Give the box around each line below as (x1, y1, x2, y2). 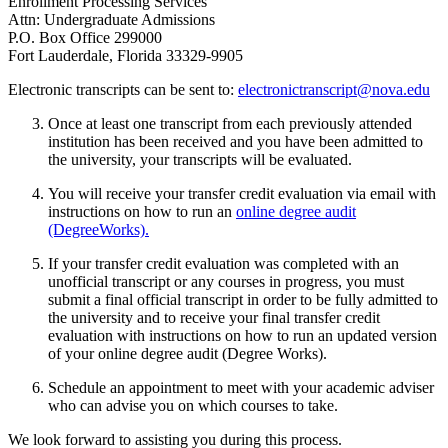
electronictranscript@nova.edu (238, 80, 430, 98)
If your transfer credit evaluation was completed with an (48, 254, 399, 272)
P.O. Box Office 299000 (8, 28, 162, 46)
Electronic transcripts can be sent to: (8, 80, 238, 98)
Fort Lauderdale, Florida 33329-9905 (8, 46, 243, 64)
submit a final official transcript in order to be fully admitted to (48, 290, 438, 308)
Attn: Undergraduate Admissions (8, 10, 215, 28)
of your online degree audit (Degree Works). (48, 344, 327, 362)
